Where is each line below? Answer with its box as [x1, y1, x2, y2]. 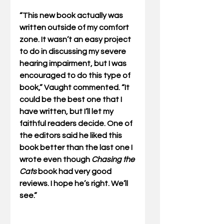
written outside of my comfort [19, 23, 130, 32]
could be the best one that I [19, 95, 123, 104]
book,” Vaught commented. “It [19, 83, 131, 92]
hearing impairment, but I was [19, 59, 128, 68]
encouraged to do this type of [19, 71, 132, 80]
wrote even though [19, 155, 91, 164]
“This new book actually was [19, 11, 124, 20]
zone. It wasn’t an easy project [19, 35, 132, 44]
